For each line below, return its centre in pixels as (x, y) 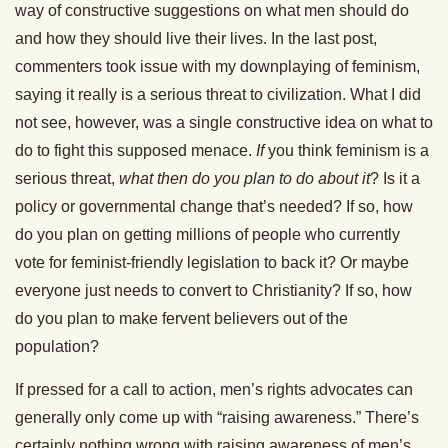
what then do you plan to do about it (244, 178)
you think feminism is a (348, 150)
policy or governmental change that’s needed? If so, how (214, 206)
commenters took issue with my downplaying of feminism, (217, 66)
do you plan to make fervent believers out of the (181, 318)
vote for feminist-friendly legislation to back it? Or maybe (212, 262)
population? (57, 346)
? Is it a (395, 178)
